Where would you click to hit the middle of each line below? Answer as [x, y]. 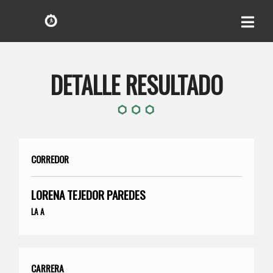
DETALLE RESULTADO [136, 84]
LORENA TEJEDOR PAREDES [89, 194]
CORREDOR [50, 159]
